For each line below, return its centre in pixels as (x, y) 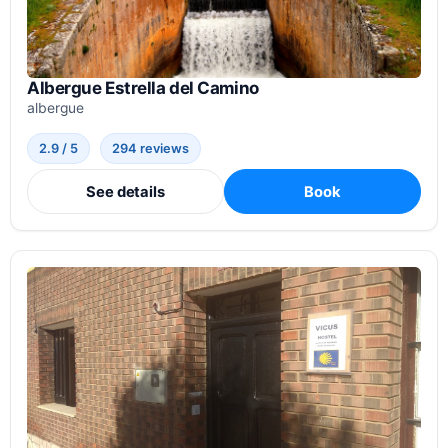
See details (125, 191)
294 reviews (151, 148)
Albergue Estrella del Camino (143, 88)
